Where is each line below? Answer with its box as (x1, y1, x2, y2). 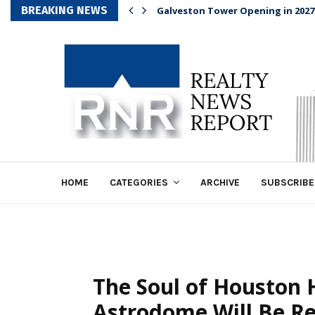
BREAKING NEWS (21, 4, 108, 17)
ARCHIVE (200, 176, 240, 188)
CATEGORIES (110, 176, 168, 188)
